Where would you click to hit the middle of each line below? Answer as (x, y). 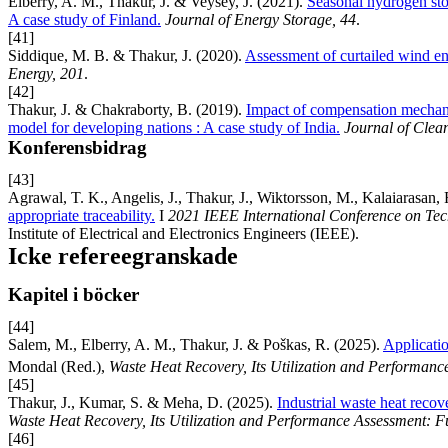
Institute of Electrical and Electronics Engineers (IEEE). (183, 233)
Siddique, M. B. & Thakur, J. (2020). (126, 55)
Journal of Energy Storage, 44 (260, 19)
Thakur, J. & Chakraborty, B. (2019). (127, 109)
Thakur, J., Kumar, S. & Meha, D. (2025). (142, 402)
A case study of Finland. (84, 19)
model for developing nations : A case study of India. (174, 127)
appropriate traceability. (81, 215)
